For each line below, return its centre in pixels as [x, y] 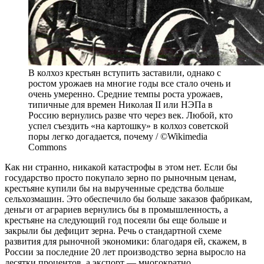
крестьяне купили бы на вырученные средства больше [114, 189]
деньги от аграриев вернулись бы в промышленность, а [116, 210]
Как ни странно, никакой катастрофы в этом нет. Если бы [121, 167]
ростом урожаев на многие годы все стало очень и [130, 84]
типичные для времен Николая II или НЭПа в [121, 105]
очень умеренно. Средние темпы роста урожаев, [126, 94]
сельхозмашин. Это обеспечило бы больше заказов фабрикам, [128, 199]
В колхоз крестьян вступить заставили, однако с [125, 73]
